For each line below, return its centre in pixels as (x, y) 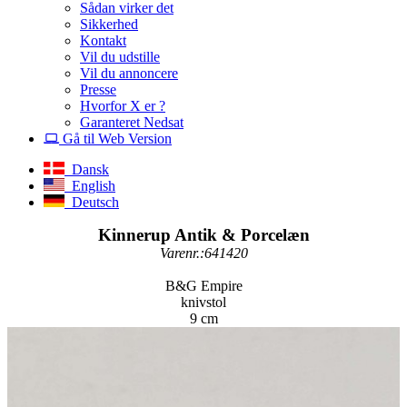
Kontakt (103, 40)
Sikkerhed (109, 24)
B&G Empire (203, 285)
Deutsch (92, 202)
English (90, 185)
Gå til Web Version (115, 138)
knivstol (203, 302)
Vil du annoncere (129, 73)
